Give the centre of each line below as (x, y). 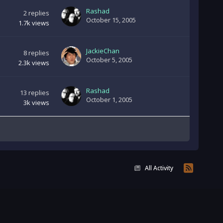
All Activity (159, 168)
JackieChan (103, 51)
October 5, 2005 (109, 60)
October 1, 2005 (109, 100)
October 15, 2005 (111, 20)
